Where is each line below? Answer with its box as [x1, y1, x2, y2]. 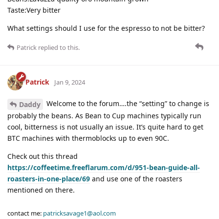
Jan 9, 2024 [54, 77, 85, 87]
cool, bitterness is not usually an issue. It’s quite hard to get [7, 122, 203, 131]
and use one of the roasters [90, 174, 182, 183]
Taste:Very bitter [7, 5, 61, 15]
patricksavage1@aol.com [43, 208, 116, 218]
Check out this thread [7, 151, 78, 161]
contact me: [7, 208, 43, 218]
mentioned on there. [7, 185, 75, 195]
